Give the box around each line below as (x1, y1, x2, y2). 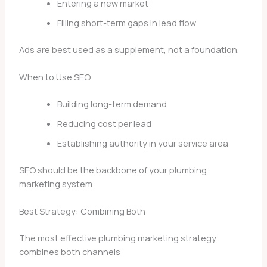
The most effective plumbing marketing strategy (18, 232, 216, 244)
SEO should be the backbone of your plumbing (18, 163, 207, 176)
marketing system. (18, 177, 94, 190)
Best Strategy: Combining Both (18, 205, 145, 218)
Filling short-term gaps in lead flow (57, 16, 196, 29)
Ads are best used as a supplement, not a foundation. (18, 43, 239, 55)
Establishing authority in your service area (57, 137, 228, 150)
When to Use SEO (18, 71, 91, 83)
